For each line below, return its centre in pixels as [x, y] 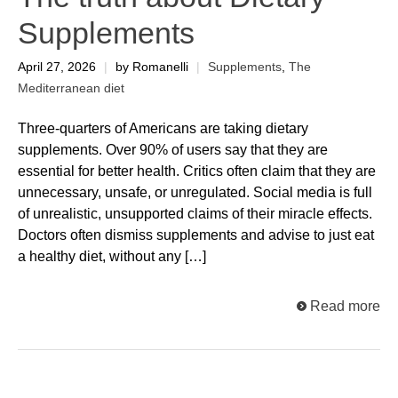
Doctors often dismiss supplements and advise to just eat [196, 235]
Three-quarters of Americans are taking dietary [163, 128]
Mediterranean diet [71, 89]
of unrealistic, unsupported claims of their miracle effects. [195, 213]
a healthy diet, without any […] [112, 256]
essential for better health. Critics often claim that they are [197, 171]
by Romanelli [152, 68]
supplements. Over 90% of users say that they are [173, 149]
